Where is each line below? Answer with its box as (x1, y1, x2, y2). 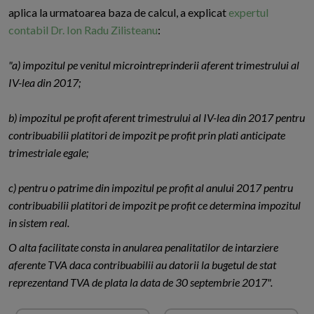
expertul (228, 6, 268, 20)
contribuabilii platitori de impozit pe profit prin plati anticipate (8, 128, 285, 142)
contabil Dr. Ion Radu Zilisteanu (8, 23, 158, 37)
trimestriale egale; (8, 146, 88, 160)
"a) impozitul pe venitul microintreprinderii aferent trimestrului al (8, 58, 299, 72)
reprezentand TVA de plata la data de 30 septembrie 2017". (8, 275, 273, 289)
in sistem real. (8, 216, 69, 230)
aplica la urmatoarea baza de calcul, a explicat (8, 6, 228, 20)
